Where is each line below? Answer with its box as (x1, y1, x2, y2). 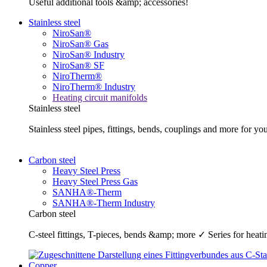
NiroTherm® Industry (52, 82, 135, 92)
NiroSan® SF (52, 60, 104, 71)
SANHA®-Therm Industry (52, 198, 155, 209)
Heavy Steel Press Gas (52, 176, 138, 187)
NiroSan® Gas (52, 39, 108, 49)
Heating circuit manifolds (52, 92, 147, 103)
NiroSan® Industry (52, 49, 125, 60)
